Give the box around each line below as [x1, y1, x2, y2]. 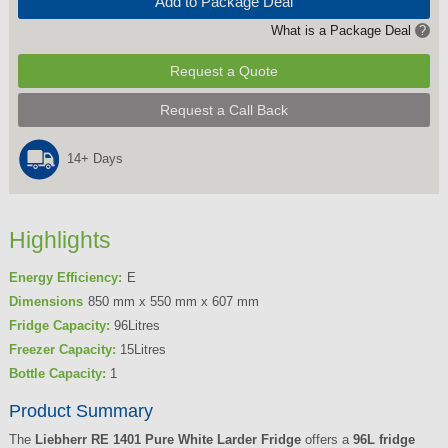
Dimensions [8, 293, 83, 309]
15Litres [115, 341, 166, 357]
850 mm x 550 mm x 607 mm [87, 293, 259, 309]
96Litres [109, 317, 160, 333]
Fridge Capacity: [8, 317, 110, 333]
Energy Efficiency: [8, 269, 122, 285]
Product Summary [8, 400, 153, 421]
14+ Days [66, 150, 123, 166]
